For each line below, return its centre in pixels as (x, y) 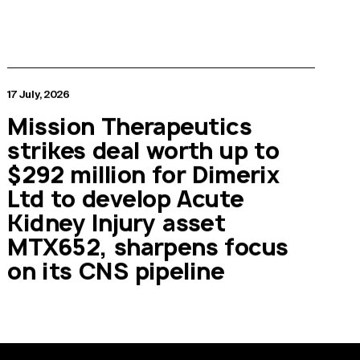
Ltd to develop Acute (126, 198)
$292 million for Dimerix (143, 174)
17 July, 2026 (39, 95)
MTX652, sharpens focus (148, 247)
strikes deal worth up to (143, 150)
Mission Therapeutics (129, 126)
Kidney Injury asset (117, 223)
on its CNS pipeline (116, 271)
